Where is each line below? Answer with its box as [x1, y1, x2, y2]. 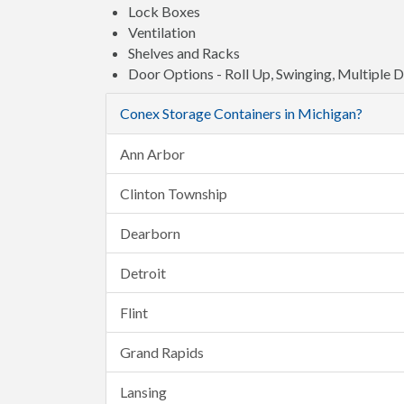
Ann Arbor [120, 144, 185, 162]
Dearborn [120, 224, 180, 242]
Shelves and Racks [128, 43, 240, 61]
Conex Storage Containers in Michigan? [120, 104, 363, 122]
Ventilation [128, 23, 196, 41]
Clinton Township [120, 184, 227, 202]
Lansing [120, 382, 167, 400]
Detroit [120, 263, 166, 281]
